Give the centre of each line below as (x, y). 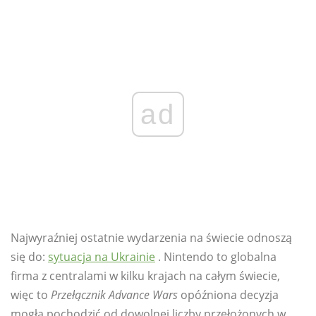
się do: (29, 257)
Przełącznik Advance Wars (114, 295)
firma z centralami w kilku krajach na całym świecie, (145, 276)
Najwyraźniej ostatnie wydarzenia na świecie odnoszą (151, 238)
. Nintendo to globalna (216, 257)
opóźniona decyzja (228, 295)
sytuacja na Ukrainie (102, 257)
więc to (31, 295)
